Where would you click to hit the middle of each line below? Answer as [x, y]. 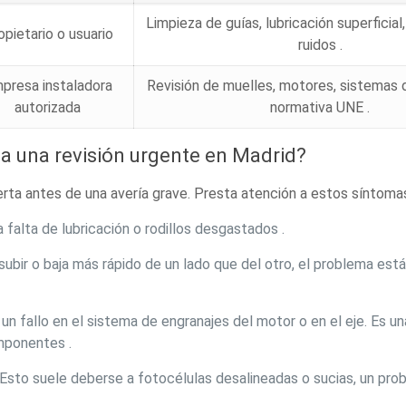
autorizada [48, 108]
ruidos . [320, 45]
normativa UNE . [320, 108]
